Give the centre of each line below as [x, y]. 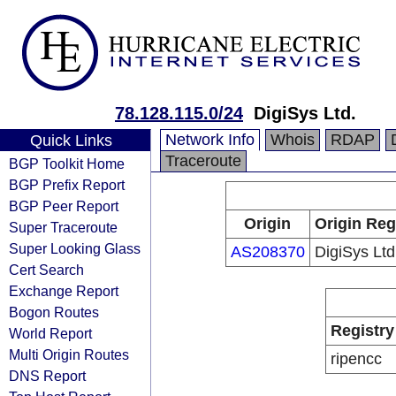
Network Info [210, 140]
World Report [50, 333]
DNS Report [47, 376]
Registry [362, 331]
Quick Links [71, 141]
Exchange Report [64, 291]
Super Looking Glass [75, 248]
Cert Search [46, 270]
